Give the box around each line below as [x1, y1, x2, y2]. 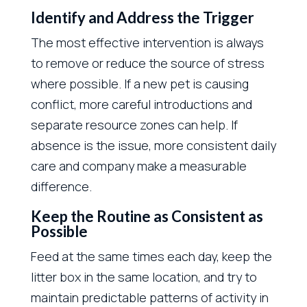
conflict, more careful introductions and [30, 95, 252, 112]
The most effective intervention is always [30, 34, 264, 51]
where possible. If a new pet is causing [30, 75, 249, 92]
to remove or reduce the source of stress [30, 54, 265, 71]
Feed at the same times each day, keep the [30, 247, 272, 265]
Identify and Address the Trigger [30, 8, 254, 27]
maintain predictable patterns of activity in [30, 288, 269, 306]
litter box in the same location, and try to [30, 268, 257, 285]
